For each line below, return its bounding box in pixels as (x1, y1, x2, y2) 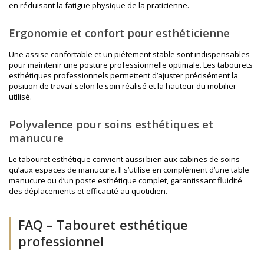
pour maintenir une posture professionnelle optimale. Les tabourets (9, 59, 253, 70)
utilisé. (9, 91, 32, 102)
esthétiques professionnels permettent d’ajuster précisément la (9, 70, 238, 81)
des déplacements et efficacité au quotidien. (9, 185, 167, 196)
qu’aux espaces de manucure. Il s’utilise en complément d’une (9, 164, 231, 175)
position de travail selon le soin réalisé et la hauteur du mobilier (9, 80, 236, 91)
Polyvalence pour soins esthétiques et (9, 116, 213, 131)
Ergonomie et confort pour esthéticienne (9, 25, 230, 40)
